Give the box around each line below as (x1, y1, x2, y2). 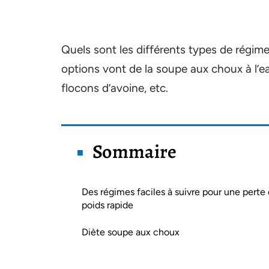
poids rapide (82, 199, 133, 211)
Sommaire (92, 138, 177, 165)
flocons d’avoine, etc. (61, 81, 168, 95)
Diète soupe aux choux (82, 226, 180, 238)
